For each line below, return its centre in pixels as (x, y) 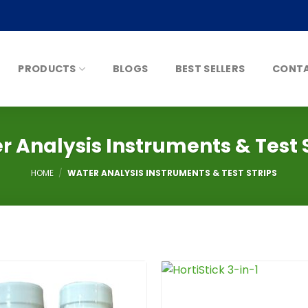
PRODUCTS (47, 69)
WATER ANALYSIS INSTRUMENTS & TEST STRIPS (171, 173)
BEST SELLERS (210, 69)
